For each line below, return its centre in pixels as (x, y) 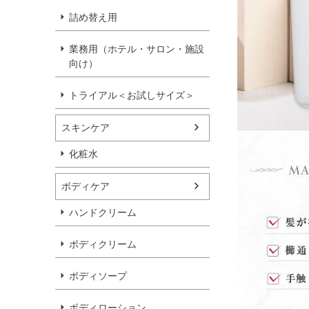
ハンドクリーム (103, 212)
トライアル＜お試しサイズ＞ (132, 95)
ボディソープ (98, 276)
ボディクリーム (103, 244)
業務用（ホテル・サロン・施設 (137, 49)
